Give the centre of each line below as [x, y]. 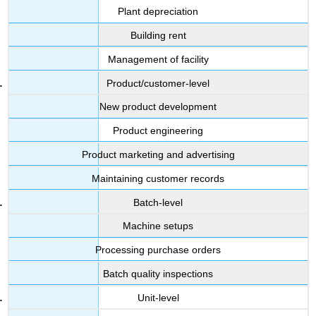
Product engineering [158, 130]
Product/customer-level [158, 83]
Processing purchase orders [158, 249]
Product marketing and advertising [158, 154]
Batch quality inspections [158, 273]
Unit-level [158, 297]
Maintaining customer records [158, 178]
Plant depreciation [158, 12]
